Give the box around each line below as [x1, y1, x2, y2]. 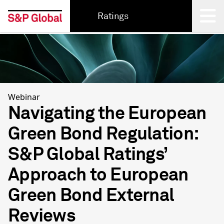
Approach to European [8, 163, 188, 186]
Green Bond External [8, 183, 174, 206]
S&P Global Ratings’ [8, 142, 167, 165]
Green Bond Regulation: [8, 122, 199, 145]
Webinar [8, 91, 40, 102]
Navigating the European [8, 101, 206, 124]
